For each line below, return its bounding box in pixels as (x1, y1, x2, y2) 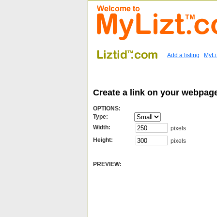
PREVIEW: (93, 161, 122, 168)
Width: (93, 124, 110, 131)
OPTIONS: (93, 105, 121, 112)
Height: (93, 137, 113, 143)
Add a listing (167, 52, 200, 59)
